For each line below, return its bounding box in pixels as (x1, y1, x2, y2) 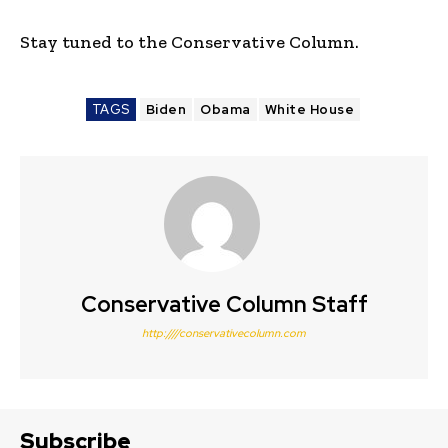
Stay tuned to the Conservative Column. (20, 30, 359, 53)
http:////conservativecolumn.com (142, 325, 306, 340)
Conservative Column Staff (80, 289, 368, 319)
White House (264, 100, 355, 118)
